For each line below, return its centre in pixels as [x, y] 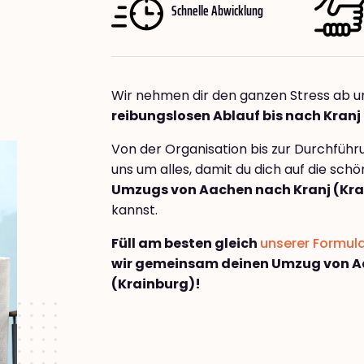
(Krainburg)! [156, 284]
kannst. [134, 210]
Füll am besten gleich [186, 244]
